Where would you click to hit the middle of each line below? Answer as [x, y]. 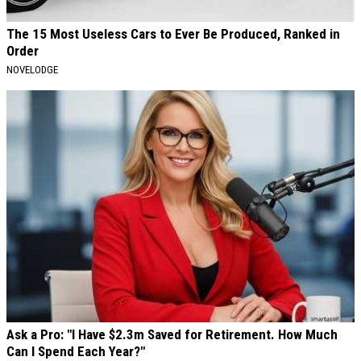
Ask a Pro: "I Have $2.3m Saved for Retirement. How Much [172, 335]
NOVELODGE [32, 70]
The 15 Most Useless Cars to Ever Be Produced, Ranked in [173, 34]
